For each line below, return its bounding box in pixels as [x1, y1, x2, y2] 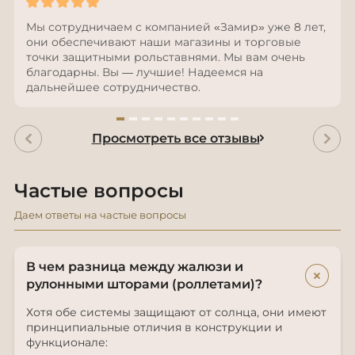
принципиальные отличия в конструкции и [26, 319, 283, 334]
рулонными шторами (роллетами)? [26, 276, 262, 292]
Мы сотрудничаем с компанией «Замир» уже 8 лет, [26, 19, 326, 34]
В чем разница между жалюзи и [26, 258, 243, 274]
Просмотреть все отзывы [91, 130, 260, 146]
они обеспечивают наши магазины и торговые [26, 34, 301, 49]
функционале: [26, 334, 108, 349]
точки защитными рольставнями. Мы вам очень [26, 49, 305, 64]
